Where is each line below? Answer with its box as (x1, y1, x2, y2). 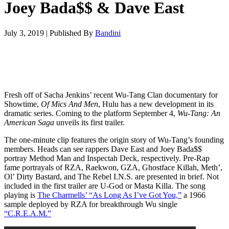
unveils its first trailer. (54, 118, 125, 127)
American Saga (4, 118, 54, 127)
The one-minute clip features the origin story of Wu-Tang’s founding (4, 135, 224, 144)
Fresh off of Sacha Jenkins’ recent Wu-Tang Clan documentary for (4, 90, 218, 99)
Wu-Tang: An (177, 108, 220, 118)
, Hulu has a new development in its (98, 99, 214, 108)
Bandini (95, 28, 121, 37)
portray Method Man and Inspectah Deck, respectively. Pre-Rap (4, 153, 210, 163)
